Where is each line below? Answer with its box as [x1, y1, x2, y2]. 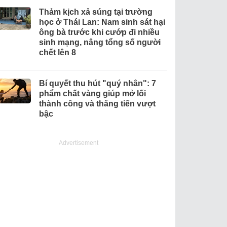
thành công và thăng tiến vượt [39, 99, 156, 108]
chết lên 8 [39, 48, 76, 57]
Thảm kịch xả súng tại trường [39, 7, 153, 16]
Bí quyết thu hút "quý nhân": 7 [39, 79, 156, 88]
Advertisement [59, 139, 99, 146]
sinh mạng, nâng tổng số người [39, 37, 161, 47]
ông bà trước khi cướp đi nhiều [39, 27, 160, 36]
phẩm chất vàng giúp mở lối [39, 89, 146, 98]
